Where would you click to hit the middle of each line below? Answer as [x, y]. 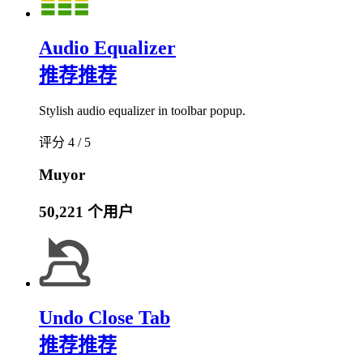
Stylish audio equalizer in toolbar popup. [142, 111]
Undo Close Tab [105, 318]
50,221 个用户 [86, 211]
